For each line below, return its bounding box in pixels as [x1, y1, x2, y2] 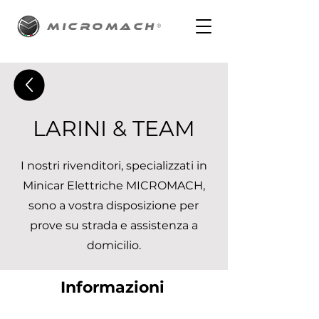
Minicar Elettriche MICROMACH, [22, 179, 205, 192]
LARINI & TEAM [33, 115, 195, 142]
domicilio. [86, 239, 141, 252]
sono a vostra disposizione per [28, 199, 199, 212]
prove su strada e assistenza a [29, 219, 198, 232]
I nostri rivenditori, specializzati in [20, 159, 207, 172]
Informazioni [61, 278, 164, 297]
